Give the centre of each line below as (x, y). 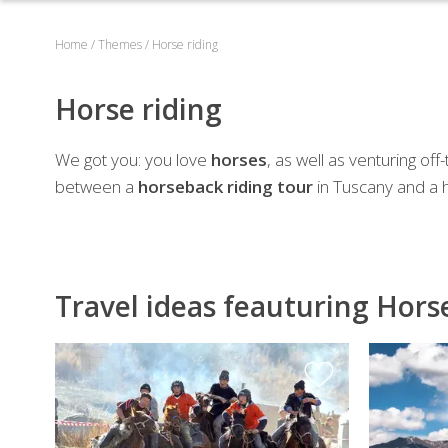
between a (96, 186)
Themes (120, 44)
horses (239, 159)
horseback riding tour (225, 186)
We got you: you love (133, 159)
